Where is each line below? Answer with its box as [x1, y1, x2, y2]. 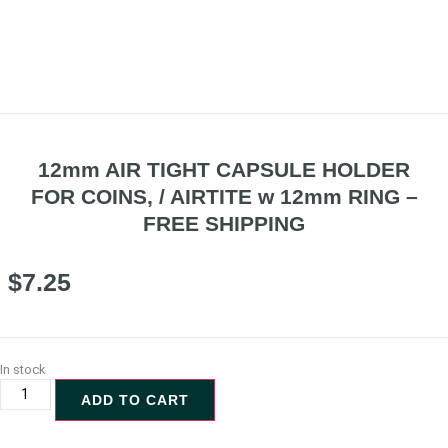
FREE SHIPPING [143, 211, 305, 235]
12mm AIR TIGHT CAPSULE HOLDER [38, 157, 410, 181]
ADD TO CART [80, 391, 189, 408]
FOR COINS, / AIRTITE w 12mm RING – [30, 184, 418, 208]
